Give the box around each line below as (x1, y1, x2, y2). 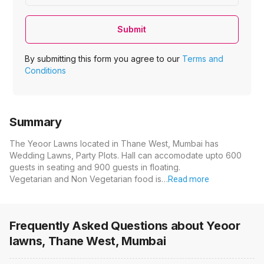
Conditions (25, 65, 67, 76)
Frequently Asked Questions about (9, 219, 207, 233)
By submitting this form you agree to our (25, 54, 183, 64)
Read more (168, 174, 209, 184)
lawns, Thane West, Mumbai (9, 234, 166, 249)
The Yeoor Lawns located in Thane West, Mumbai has (9, 138, 219, 149)
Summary (9, 115, 62, 130)
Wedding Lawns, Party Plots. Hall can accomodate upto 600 (9, 150, 242, 161)
